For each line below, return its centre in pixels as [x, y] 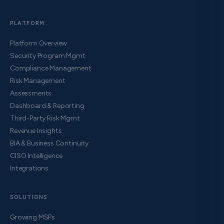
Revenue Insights [36, 131]
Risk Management [38, 81]
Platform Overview [39, 43]
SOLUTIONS [29, 197]
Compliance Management [51, 68]
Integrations [29, 168]
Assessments [31, 93]
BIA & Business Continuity [49, 143]
